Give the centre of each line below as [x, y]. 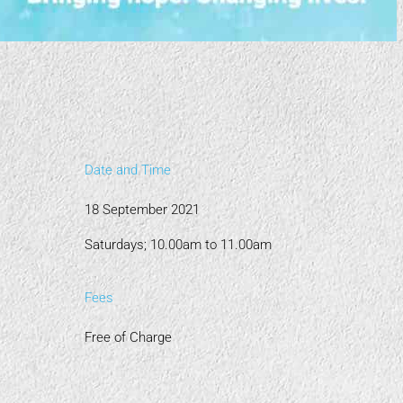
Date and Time [128, 170]
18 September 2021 [143, 210]
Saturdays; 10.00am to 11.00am [179, 245]
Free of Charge [129, 337]
